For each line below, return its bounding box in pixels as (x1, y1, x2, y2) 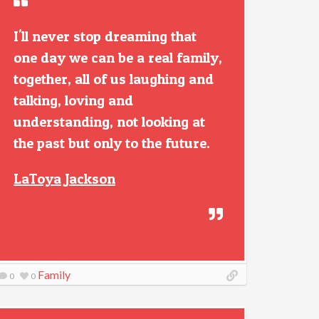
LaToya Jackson (14, 170, 115, 187)
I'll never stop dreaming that (14, 28, 197, 45)
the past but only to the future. (14, 135, 210, 152)
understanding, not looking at (14, 113, 205, 130)
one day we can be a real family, (14, 49, 222, 66)
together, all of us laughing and (14, 70, 214, 88)
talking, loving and (14, 92, 133, 109)
